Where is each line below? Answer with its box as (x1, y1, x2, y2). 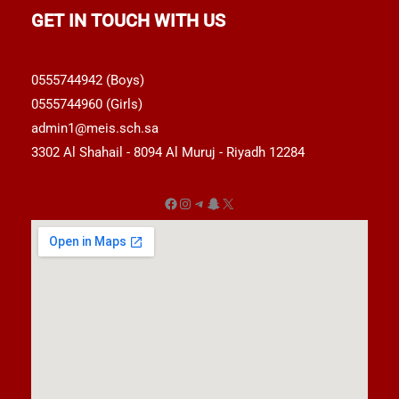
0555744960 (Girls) (31, 96, 142, 113)
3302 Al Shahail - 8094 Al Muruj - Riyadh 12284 (31, 144, 305, 161)
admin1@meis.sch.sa (31, 120, 159, 137)
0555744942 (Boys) (31, 72, 144, 89)
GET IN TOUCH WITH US (31, 9, 225, 31)
